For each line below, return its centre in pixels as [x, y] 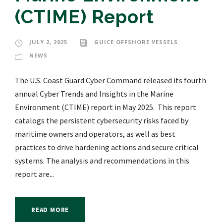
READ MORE [50, 210]
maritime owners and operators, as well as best [95, 134]
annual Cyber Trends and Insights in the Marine [94, 94]
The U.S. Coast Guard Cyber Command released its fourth [111, 81]
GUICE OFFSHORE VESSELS [136, 42]
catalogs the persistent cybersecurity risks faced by [102, 121]
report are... [34, 174]
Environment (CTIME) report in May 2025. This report [106, 107]
